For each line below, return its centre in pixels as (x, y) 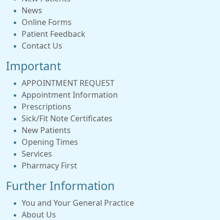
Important (33, 66)
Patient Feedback (54, 34)
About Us (39, 215)
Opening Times (50, 142)
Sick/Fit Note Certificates (67, 118)
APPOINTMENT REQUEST (68, 83)
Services (37, 154)
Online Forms (47, 22)
